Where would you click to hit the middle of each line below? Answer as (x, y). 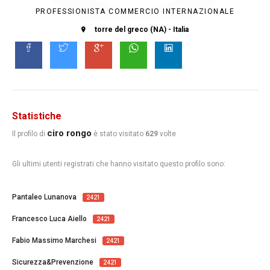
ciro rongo (69, 133)
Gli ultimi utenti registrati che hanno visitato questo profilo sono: (119, 164)
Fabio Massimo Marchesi (54, 240)
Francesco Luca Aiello (49, 219)
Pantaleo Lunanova (44, 197)
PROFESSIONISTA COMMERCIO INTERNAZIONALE (135, 11)
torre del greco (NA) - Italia (142, 30)
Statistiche (37, 116)
